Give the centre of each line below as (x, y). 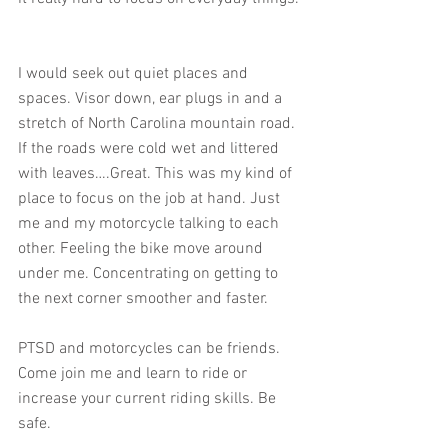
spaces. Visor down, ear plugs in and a (152, 99)
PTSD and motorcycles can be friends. (151, 349)
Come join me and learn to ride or (134, 374)
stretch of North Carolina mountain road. (158, 124)
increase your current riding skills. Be (149, 399)
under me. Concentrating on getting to (150, 274)
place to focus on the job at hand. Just (151, 199)
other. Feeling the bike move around (142, 249)
